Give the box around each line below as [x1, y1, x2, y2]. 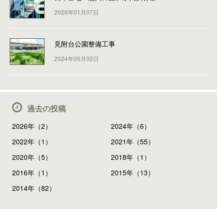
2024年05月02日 [54, 54, 99, 63]
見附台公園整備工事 [54, 39, 115, 49]
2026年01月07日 [54, 8, 99, 16]
